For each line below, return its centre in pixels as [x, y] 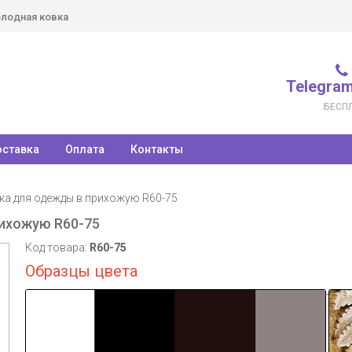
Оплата [84, 149]
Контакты [156, 149]
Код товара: [57, 247]
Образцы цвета [81, 271]
